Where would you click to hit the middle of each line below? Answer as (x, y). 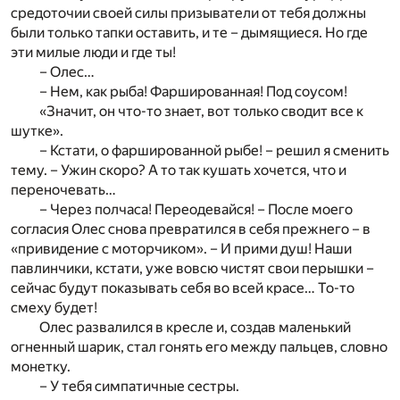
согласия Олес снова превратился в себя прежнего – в (191, 229)
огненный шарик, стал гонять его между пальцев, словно (199, 346)
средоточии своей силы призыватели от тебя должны (188, 12)
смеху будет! (54, 307)
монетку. (41, 366)
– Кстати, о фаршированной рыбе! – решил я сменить (214, 150)
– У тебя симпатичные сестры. (139, 386)
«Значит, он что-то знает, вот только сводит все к (201, 111)
